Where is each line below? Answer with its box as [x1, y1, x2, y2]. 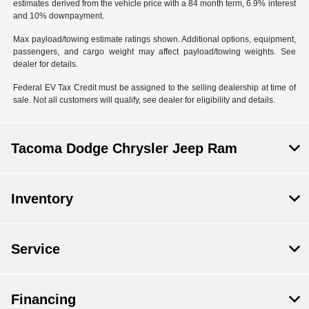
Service [11, 241, 60, 257]
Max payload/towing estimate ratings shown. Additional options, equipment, [13, 34, 296, 44]
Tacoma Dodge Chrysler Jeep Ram [11, 140, 237, 156]
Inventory [11, 190, 73, 206]
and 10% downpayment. [13, 10, 105, 21]
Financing [11, 291, 76, 307]
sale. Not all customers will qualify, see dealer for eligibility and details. [13, 94, 276, 105]
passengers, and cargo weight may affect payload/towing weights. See [13, 46, 296, 57]
